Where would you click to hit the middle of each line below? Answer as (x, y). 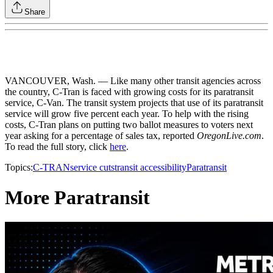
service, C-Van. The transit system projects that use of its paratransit (134, 103)
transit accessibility (151, 168)
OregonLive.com (229, 136)
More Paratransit (77, 197)
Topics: (19, 168)
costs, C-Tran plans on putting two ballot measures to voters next (129, 125)
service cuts (92, 168)
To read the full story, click (57, 147)
